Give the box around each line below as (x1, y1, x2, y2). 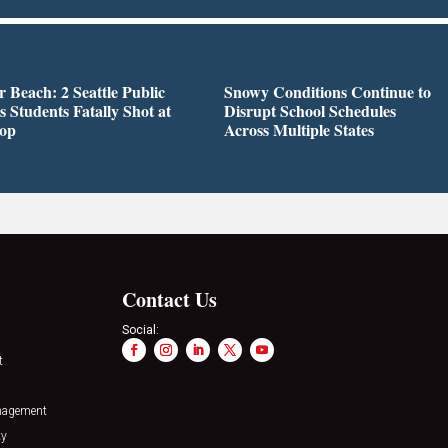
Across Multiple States (224, 118, 374, 142)
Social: (121, 322, 159, 337)
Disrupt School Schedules (224, 99, 396, 123)
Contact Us (121, 284, 217, 314)
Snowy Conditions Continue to (224, 80, 431, 104)
